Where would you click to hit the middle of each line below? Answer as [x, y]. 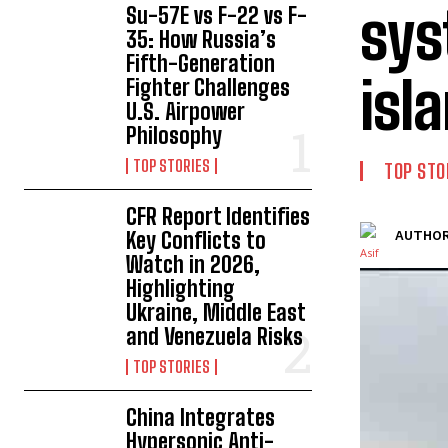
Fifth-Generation [201, 63]
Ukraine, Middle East [216, 312]
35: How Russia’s [201, 39]
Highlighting [181, 288]
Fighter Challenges [208, 87]
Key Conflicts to [196, 240]
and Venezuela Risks [215, 336]
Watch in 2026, [193, 264]
